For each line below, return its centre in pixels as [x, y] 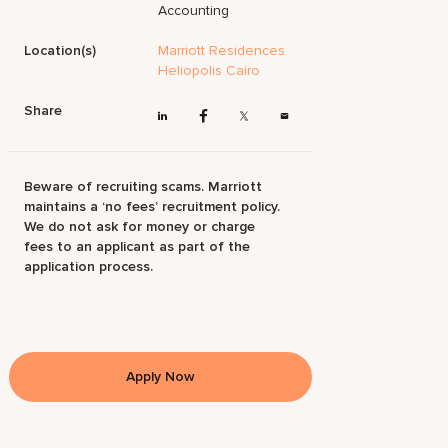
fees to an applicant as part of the [137, 247]
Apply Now [160, 377]
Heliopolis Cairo [209, 70]
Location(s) [60, 50]
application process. [89, 267]
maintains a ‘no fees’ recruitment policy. [152, 207]
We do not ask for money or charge [140, 227]
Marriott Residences [222, 50]
